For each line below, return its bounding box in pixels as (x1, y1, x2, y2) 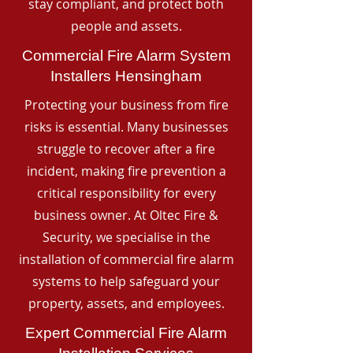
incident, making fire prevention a (26, 162, 226, 180)
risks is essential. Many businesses (24, 118, 229, 136)
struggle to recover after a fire (37, 140, 215, 158)
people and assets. (70, 17, 182, 35)
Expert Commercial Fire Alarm (25, 325, 227, 341)
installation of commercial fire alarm (18, 251, 234, 268)
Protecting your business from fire (24, 96, 229, 113)
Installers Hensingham (50, 68, 202, 84)
